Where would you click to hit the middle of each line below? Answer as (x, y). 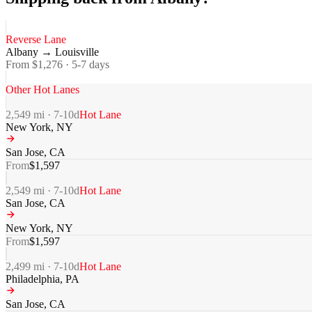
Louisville (77, 52)
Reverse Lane (36, 40)
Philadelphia (33, 279)
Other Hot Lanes (42, 90)
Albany (22, 52)
